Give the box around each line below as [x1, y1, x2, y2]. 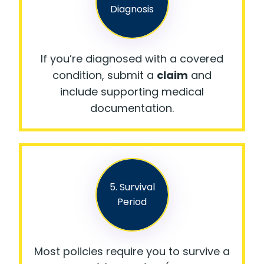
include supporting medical [60, 84, 204, 99]
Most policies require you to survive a [34, 243, 230, 259]
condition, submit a [52, 67, 157, 82]
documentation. [90, 100, 174, 115]
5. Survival [109, 180, 155, 194]
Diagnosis [110, 2, 154, 16]
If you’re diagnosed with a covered [41, 51, 223, 66]
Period [117, 195, 147, 209]
